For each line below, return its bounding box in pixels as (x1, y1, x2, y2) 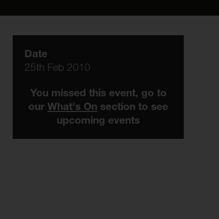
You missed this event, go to (30, 87, 167, 99)
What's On (47, 100, 97, 112)
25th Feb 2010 (24, 61, 90, 73)
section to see (97, 100, 168, 112)
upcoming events (57, 114, 140, 126)
